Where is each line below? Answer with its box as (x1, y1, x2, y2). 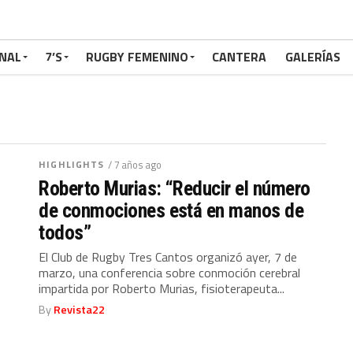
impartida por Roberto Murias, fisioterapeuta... (39, 279, 285, 298)
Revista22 (54, 301, 106, 318)
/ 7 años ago (108, 157, 162, 173)
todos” (39, 221, 91, 244)
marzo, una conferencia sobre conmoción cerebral (39, 263, 301, 282)
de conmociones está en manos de (39, 199, 304, 222)
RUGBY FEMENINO (86, 47, 188, 66)
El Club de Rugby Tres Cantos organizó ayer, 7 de (39, 247, 298, 266)
